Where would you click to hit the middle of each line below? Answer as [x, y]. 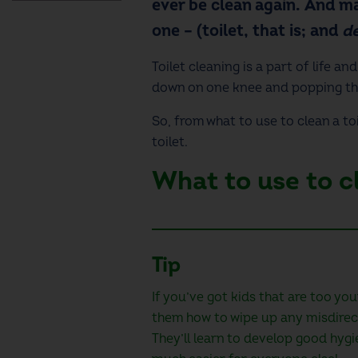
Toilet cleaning [195, 67]
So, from [179, 121]
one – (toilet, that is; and [247, 30]
